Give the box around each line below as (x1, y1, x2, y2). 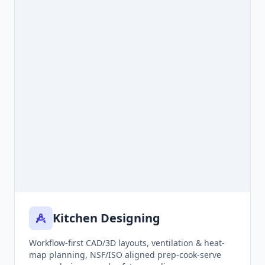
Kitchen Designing (53, 210, 160, 227)
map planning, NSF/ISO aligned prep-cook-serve (29, 249, 221, 261)
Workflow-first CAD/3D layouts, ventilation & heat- (29, 237, 225, 249)
